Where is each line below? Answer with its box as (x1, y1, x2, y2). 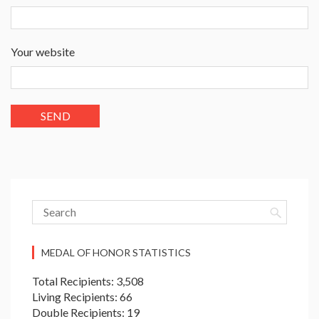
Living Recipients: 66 (32, 290, 132, 304)
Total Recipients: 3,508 (32, 274, 144, 288)
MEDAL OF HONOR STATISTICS (41, 246, 191, 259)
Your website (11, 45, 75, 59)
